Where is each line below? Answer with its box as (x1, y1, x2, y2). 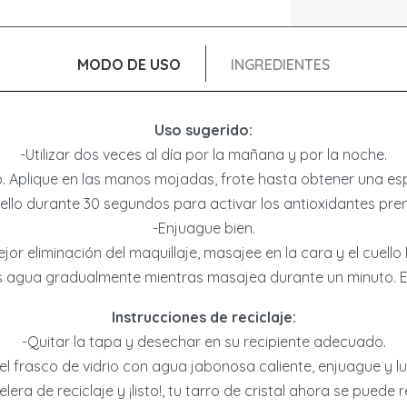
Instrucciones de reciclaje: (111, 308, 296, 327)
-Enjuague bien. (152, 218, 255, 237)
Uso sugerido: (154, 120, 253, 139)
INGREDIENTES (231, 55, 331, 74)
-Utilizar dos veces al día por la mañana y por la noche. (20, 144, 387, 164)
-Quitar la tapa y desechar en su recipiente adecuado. (21, 333, 386, 352)
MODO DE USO (76, 55, 181, 74)
